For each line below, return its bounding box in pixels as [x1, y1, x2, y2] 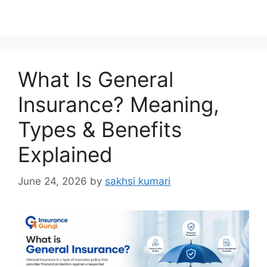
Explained [18, 142, 113, 167]
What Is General [18, 67, 173, 92]
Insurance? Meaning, [18, 92, 219, 117]
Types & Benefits [18, 117, 182, 142]
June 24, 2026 [18, 175, 87, 187]
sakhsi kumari [105, 175, 170, 187]
